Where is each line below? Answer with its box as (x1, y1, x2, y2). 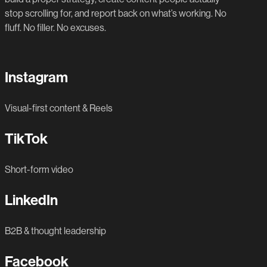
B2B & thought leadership (5, 225, 106, 237)
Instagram (5, 69, 68, 86)
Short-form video (5, 164, 73, 176)
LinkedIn (5, 192, 58, 209)
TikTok (5, 131, 48, 148)
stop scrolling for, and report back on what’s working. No (5, 8, 226, 20)
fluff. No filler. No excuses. (5, 22, 106, 34)
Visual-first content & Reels (5, 103, 113, 114)
